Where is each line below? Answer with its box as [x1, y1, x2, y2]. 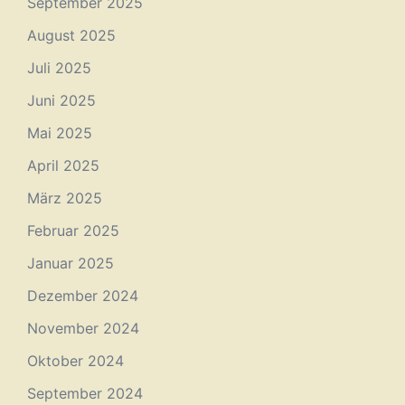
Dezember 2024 [27, 286, 138, 305]
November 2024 [27, 318, 139, 337]
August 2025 [27, 25, 116, 44]
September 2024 [27, 383, 143, 402]
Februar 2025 [27, 221, 119, 240]
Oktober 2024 [27, 351, 124, 370]
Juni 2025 [27, 90, 96, 109]
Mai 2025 [27, 123, 92, 142]
